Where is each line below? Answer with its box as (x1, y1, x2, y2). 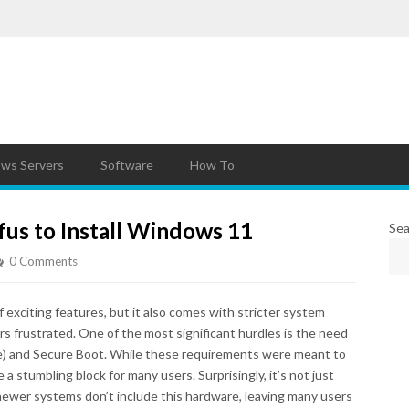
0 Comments (9, 254, 78, 268)
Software (100, 157, 153, 173)
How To (190, 157, 235, 173)
